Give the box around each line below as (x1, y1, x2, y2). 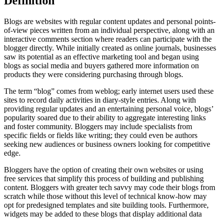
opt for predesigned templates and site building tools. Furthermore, (4, 200, 209, 209)
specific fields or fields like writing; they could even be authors (4, 131, 197, 139)
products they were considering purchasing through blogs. (4, 70, 183, 79)
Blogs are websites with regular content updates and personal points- (4, 17, 216, 26)
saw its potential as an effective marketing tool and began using (4, 52, 199, 61)
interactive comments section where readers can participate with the (4, 34, 212, 43)
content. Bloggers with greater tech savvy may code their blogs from (4, 183, 215, 192)
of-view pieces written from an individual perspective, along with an (4, 26, 215, 34)
